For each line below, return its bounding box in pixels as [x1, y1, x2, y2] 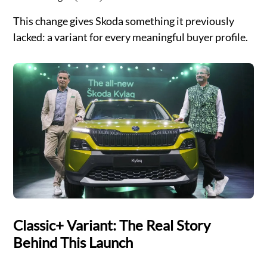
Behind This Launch [13, 233, 133, 251]
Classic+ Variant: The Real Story [13, 216, 211, 234]
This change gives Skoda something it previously [13, 14, 235, 27]
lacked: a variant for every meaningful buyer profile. [13, 30, 249, 44]
